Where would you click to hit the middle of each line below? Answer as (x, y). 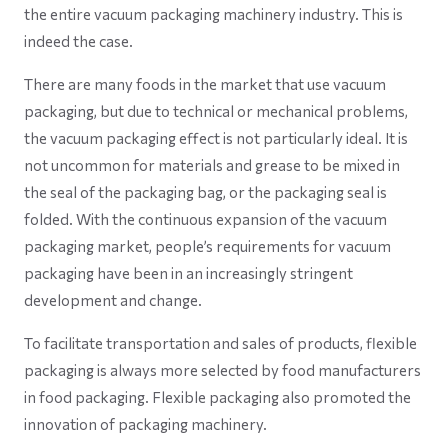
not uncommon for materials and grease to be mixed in (212, 165)
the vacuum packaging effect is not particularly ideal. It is (216, 138)
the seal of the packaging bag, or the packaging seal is (205, 192)
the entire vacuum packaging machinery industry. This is (213, 14)
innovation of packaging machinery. (145, 424)
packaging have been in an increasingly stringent (188, 273)
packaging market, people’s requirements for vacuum (207, 246)
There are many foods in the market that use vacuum (205, 84)
